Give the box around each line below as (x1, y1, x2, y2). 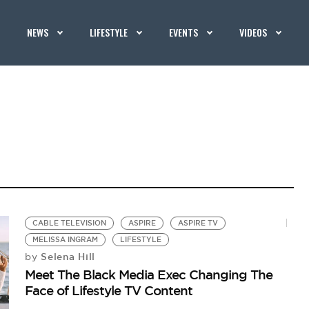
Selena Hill (37, 250, 95, 263)
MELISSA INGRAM (32, 235, 99, 244)
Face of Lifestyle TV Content (25, 282, 193, 299)
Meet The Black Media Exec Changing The (25, 266, 273, 283)
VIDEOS (239, 25, 268, 39)
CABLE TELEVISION (32, 219, 107, 228)
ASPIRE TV (178, 219, 219, 228)
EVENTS (169, 25, 199, 39)
